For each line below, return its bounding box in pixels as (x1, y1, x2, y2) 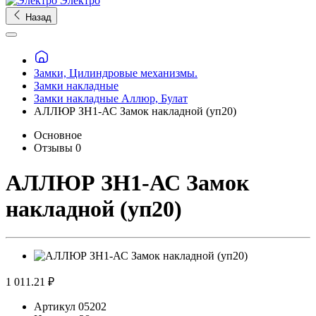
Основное (34, 129, 82, 142)
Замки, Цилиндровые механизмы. (34, 67, 197, 80)
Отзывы (34, 142, 75, 154)
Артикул (34, 300, 75, 313)
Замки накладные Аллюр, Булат (34, 92, 188, 105)
